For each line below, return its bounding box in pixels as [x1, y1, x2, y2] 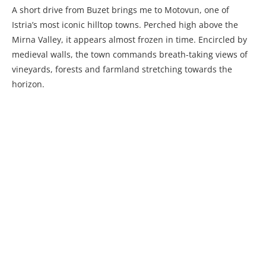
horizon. [12, 78, 45, 90]
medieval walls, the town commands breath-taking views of [12, 49, 248, 61]
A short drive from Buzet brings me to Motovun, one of [12, 4, 229, 16]
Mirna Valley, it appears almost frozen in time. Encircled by [12, 34, 247, 46]
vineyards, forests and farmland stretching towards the [12, 64, 232, 75]
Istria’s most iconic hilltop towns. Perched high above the [12, 19, 238, 31]
